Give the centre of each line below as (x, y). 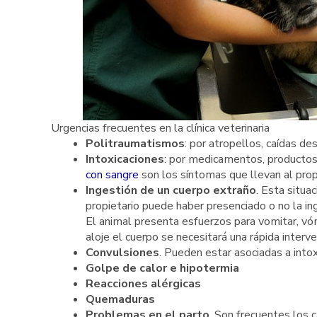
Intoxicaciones (125, 160)
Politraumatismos (135, 144)
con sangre (112, 175)
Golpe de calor (126, 269)
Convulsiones (122, 253)
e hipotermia (204, 269)
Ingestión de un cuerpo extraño (171, 191)
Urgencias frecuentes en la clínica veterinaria (160, 128)
